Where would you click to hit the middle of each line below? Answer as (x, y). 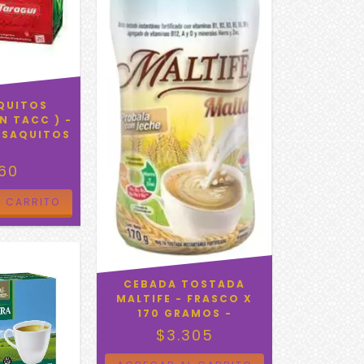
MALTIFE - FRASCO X (185, 298)
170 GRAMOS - (184, 313)
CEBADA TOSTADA (185, 284)
